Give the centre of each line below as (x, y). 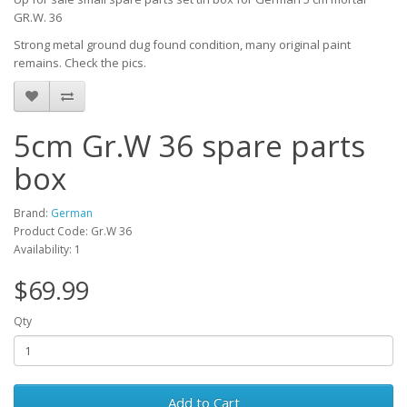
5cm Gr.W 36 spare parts (189, 146)
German (72, 213)
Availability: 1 (47, 249)
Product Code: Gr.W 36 (73, 231)
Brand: (32, 213)
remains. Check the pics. (80, 63)
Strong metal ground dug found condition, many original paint (182, 45)
